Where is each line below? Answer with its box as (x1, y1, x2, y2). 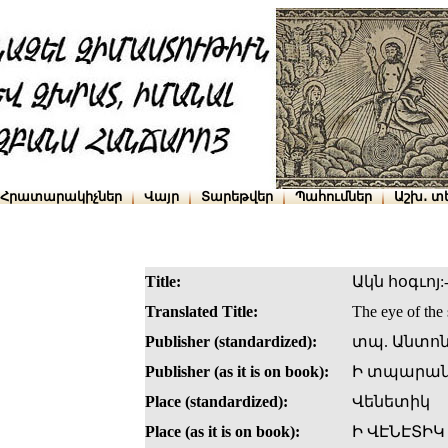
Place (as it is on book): (145, 423, 300, 441)
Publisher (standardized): (145, 333, 317, 351)
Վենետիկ (352, 393, 430, 411)
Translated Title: (145, 303, 258, 321)
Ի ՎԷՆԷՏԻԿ (352, 423, 445, 441)
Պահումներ (295, 189, 372, 204)
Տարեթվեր (201, 189, 273, 204)
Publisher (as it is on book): (145, 363, 329, 381)
